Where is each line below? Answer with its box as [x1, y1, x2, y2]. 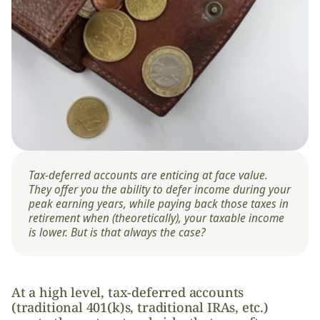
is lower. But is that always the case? [29, 224, 209, 240]
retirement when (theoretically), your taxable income [29, 210, 284, 226]
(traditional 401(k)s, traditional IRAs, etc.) [11, 299, 269, 316]
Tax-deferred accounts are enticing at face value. [29, 167, 268, 183]
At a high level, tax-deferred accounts [11, 284, 244, 301]
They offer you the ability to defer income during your [29, 181, 291, 197]
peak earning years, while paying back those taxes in [29, 196, 289, 211]
